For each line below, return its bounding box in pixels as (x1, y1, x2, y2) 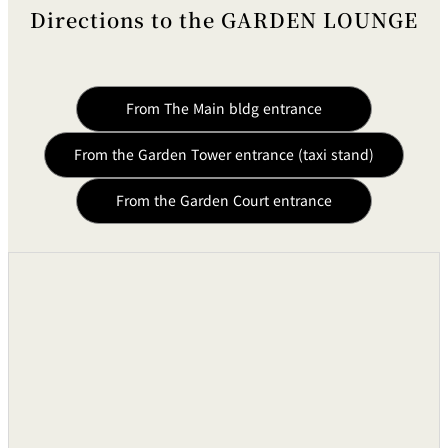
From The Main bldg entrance (126, 98, 322, 119)
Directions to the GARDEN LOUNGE (30, 5, 418, 35)
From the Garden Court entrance (116, 190, 332, 211)
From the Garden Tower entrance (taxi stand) (74, 144, 374, 165)
